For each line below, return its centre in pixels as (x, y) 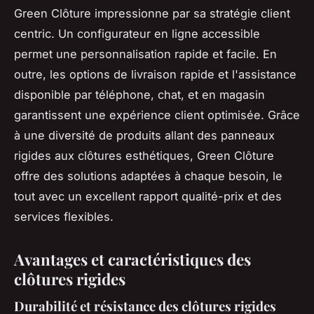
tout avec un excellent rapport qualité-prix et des (148, 196)
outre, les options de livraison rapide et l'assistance (155, 74)
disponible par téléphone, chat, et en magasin (139, 94)
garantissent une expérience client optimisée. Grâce (157, 115)
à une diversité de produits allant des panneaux (144, 135)
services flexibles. (64, 216)
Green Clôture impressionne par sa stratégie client (152, 13)
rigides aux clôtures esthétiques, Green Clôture (144, 155)
